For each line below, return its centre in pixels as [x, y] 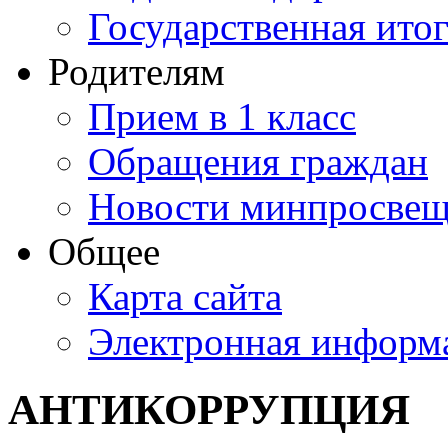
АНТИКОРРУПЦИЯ [209, 410]
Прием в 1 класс [222, 116]
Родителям [136, 71]
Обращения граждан [258, 161]
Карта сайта [185, 296]
